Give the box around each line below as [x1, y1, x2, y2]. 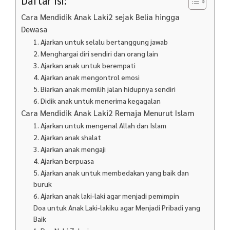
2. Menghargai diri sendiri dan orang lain [33, 48, 159, 58]
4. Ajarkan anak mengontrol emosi [33, 72, 140, 82]
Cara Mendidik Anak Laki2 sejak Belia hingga [21, 11, 180, 22]
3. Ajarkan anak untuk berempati [33, 60, 136, 70]
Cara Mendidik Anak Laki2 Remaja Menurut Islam [21, 107, 194, 118]
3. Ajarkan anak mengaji [33, 144, 106, 154]
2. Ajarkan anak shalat [33, 132, 102, 142]
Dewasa [21, 24, 48, 34]
